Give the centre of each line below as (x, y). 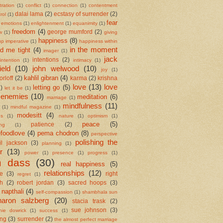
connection (65, 5)
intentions (46, 60)
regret (24, 174)
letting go (47, 88)
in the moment (94, 50)
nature (66, 116)
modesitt (30, 115)
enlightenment (47, 23)
